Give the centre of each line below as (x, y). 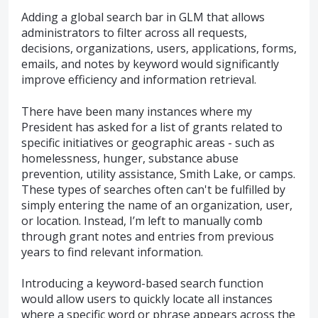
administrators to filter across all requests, (134, 33)
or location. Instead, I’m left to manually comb (142, 220)
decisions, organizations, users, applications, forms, (159, 49)
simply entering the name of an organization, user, (157, 205)
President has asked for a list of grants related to (152, 127)
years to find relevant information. (112, 252)
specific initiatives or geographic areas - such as (148, 142)
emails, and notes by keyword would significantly (150, 64)
